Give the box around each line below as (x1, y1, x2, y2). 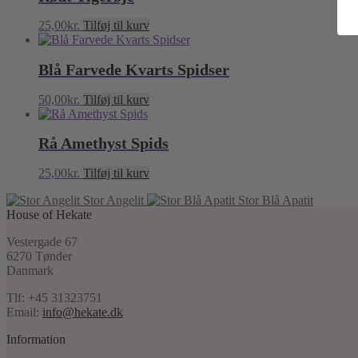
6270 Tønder (6, 249, 72, 263)
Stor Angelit (83, 193, 144, 207)
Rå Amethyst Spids (38, 134, 169, 153)
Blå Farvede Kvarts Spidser (38, 61, 229, 79)
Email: (6, 304, 42, 319)
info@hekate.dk (42, 304, 123, 319)
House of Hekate (6, 207, 92, 221)
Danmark (6, 263, 54, 277)
